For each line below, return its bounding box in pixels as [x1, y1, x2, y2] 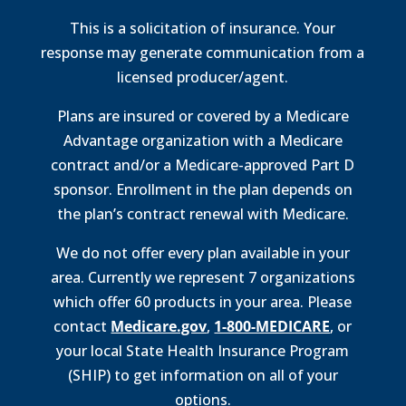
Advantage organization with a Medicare [63, 130, 343, 150]
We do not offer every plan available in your [55, 243, 350, 263]
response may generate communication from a [41, 43, 365, 63]
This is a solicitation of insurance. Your [70, 18, 336, 38]
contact [53, 316, 111, 336]
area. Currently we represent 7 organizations [50, 267, 355, 287]
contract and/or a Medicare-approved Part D [51, 155, 355, 175]
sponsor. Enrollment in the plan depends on [53, 179, 353, 199]
